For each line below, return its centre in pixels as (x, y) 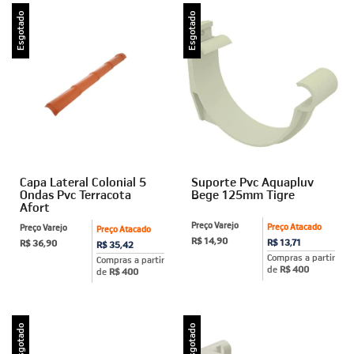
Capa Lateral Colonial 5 (83, 181)
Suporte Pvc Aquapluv (252, 181)
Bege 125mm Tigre (243, 194)
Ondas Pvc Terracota (75, 194)
